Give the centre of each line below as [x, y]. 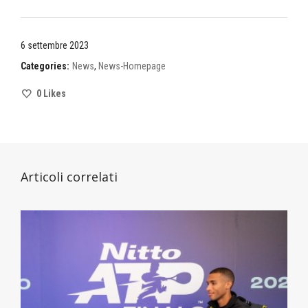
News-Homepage [132, 66]
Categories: [45, 66]
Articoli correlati [69, 177]
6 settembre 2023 [55, 46]
